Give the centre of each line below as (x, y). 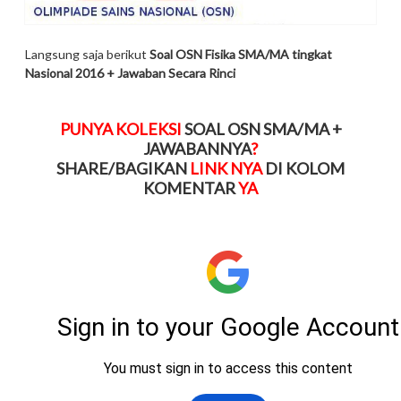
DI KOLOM (305, 169)
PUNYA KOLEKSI (122, 129)
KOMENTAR (189, 188)
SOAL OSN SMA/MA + (263, 129)
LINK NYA (226, 169)
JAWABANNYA (197, 149)
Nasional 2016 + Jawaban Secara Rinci (130, 73)
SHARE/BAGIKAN (122, 169)
